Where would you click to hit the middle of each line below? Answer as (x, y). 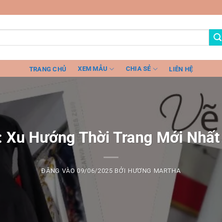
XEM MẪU (93, 69)
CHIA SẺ (138, 69)
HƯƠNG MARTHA (154, 171)
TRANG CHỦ (48, 69)
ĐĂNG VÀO (59, 171)
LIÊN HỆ (181, 69)
